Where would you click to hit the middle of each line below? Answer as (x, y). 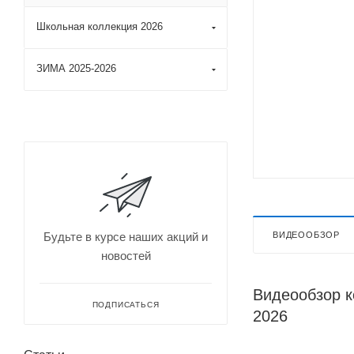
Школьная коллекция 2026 (100, 26)
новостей (126, 256)
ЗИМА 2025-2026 (76, 68)
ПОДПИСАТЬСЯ (126, 305)
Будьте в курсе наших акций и (126, 237)
